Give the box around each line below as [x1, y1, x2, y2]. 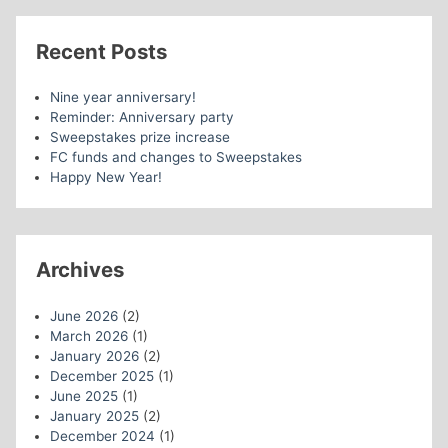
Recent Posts [36, 38, 168, 64]
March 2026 [49, 327, 128, 344]
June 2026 [49, 307, 118, 324]
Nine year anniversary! [49, 89, 196, 106]
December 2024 [49, 427, 155, 444]
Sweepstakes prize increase [49, 129, 230, 146]
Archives [36, 257, 125, 283]
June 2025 [49, 387, 118, 404]
